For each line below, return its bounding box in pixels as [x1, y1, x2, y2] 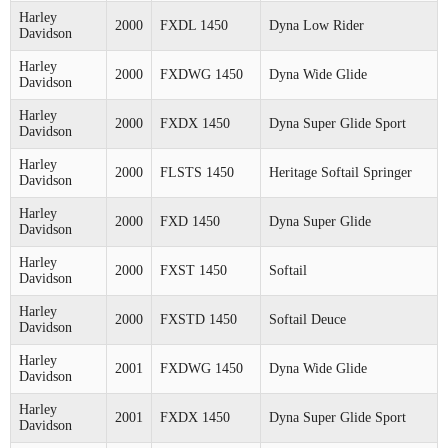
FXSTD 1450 [160, 311, 237, 327]
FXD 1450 [160, 213, 220, 229]
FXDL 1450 [160, 17, 228, 33]
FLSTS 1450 [160, 164, 234, 180]
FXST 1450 [160, 262, 227, 278]
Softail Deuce [269, 311, 346, 327]
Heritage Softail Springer [269, 164, 412, 180]
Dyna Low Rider [269, 17, 364, 33]
